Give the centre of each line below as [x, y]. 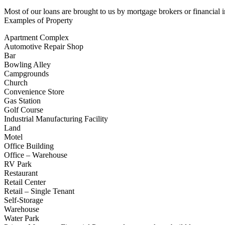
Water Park [22, 218]
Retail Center [25, 182]
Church [16, 82]
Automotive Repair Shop [44, 46]
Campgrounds [26, 73]
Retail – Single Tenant [39, 191]
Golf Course [24, 109]
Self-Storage [24, 200]
